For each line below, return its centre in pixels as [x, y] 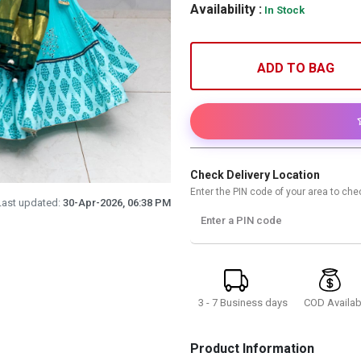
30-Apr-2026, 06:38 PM [117, 203]
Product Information [252, 349]
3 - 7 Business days [243, 302]
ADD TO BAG [296, 68]
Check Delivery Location [255, 175]
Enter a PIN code [241, 220]
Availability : [226, 9]
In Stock [284, 10]
